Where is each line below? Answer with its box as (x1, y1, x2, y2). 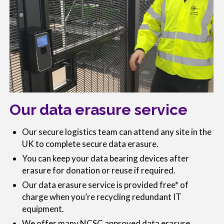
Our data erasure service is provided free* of (22, 179, 188, 190)
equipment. (22, 203, 64, 214)
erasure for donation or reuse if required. (22, 164, 175, 175)
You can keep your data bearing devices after (22, 152, 189, 163)
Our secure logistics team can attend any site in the (22, 126, 211, 137)
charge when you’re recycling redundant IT (22, 191, 181, 202)
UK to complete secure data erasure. (22, 138, 158, 149)
